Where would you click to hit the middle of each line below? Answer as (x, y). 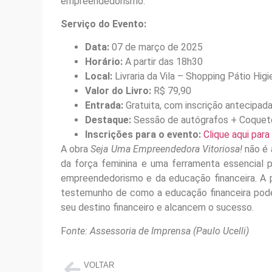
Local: (99, 76)
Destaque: (108, 120)
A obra (76, 149)
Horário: (104, 62)
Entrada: (104, 106)
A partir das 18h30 (163, 62)
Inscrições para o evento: (143, 135)
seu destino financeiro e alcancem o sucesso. (157, 208)
